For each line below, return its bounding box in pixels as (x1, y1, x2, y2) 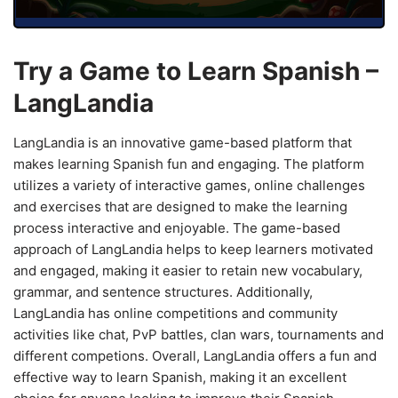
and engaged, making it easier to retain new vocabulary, (13, 261, 362, 279)
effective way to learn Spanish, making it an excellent (13, 368, 346, 386)
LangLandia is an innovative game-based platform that (13, 133, 352, 151)
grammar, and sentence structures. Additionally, (13, 283, 313, 300)
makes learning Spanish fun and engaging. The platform (13, 155, 364, 172)
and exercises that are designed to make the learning (13, 197, 347, 215)
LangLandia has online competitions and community (13, 304, 338, 322)
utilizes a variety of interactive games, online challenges (13, 176, 365, 194)
